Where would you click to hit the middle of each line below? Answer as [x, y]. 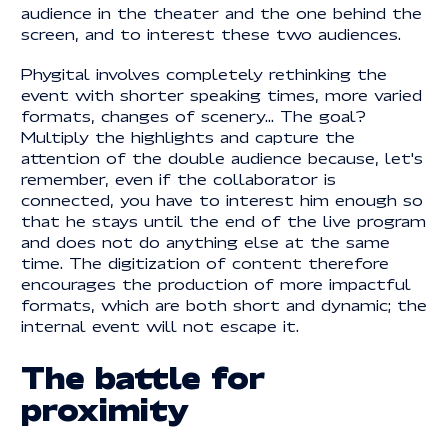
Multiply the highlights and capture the [187, 136]
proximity [104, 408]
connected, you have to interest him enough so [221, 199]
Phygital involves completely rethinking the [203, 73]
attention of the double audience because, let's [221, 157]
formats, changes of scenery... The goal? [193, 115]
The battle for [142, 376]
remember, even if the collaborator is [178, 178]
